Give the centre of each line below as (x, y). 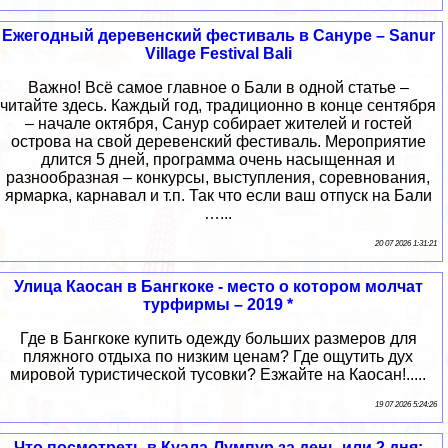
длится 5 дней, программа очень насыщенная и (218, 160)
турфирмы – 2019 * (218, 305)
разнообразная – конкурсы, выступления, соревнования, (218, 178)
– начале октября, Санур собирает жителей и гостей (218, 124)
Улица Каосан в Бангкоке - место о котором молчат (218, 287)
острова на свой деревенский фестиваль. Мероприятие (218, 142)
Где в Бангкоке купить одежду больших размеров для (218, 339)
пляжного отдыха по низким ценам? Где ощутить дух (218, 357)
